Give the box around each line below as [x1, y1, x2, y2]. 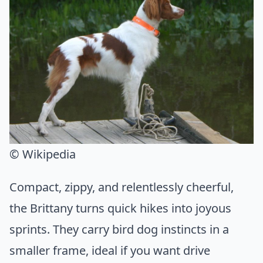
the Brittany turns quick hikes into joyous [9, 200, 231, 217]
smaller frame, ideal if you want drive [9, 242, 210, 259]
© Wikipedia [9, 146, 76, 163]
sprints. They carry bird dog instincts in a [9, 221, 229, 238]
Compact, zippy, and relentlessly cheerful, [9, 179, 234, 195]
